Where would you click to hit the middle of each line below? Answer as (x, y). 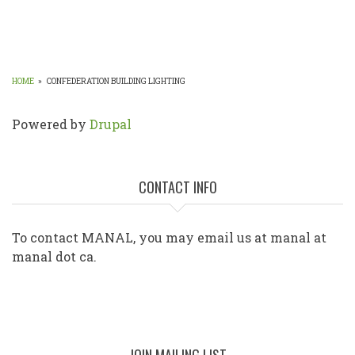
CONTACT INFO (177, 187)
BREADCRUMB (90, 105)
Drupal (111, 124)
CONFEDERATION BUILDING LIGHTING (116, 82)
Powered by (51, 124)
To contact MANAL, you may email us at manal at (169, 238)
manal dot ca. (54, 257)
